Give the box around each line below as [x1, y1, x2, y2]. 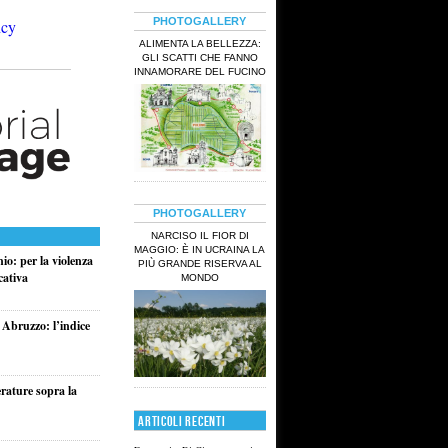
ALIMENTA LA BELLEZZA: [138, 37, 261, 49]
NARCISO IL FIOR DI [150, 229, 249, 241]
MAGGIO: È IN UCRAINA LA [134, 243, 266, 255]
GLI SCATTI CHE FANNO [141, 51, 258, 63]
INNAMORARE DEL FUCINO [133, 65, 266, 77]
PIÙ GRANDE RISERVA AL [137, 257, 262, 269]
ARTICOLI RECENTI [138, 413, 226, 430]
